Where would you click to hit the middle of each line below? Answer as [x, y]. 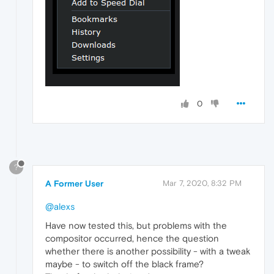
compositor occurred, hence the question [132, 239]
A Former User [74, 184]
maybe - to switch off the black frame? [124, 264]
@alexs [60, 207]
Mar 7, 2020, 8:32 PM [202, 183]
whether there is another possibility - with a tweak [148, 251]
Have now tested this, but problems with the [136, 226]
